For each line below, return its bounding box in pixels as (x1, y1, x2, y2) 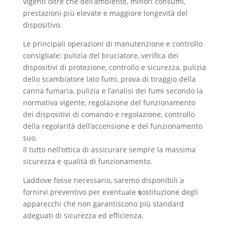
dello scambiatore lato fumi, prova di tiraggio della (22, 74, 196, 84)
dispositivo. (22, 20, 62, 30)
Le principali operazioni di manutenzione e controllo (22, 39, 202, 49)
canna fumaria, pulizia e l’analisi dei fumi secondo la (22, 86, 203, 96)
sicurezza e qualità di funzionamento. (22, 156, 152, 166)
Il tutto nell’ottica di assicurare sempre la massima (22, 145, 196, 154)
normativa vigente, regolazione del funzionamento (22, 98, 195, 107)
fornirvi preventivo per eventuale (22, 187, 138, 197)
